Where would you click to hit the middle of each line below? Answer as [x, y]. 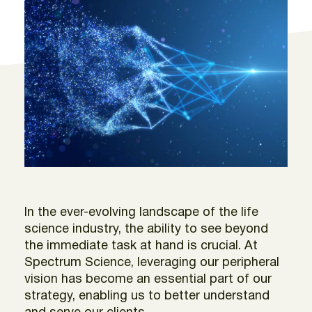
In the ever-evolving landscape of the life [141, 212]
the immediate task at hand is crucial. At [141, 246]
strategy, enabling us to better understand [147, 296]
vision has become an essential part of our [148, 279]
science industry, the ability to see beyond [146, 229]
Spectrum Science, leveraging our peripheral [152, 263]
